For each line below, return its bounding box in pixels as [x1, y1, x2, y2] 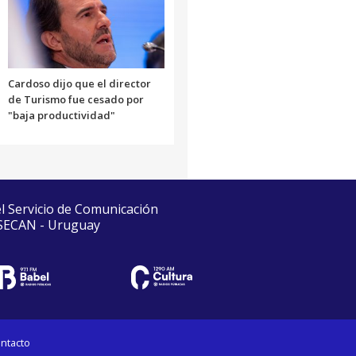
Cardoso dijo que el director [7, 76, 151, 91]
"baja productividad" [7, 108, 115, 123]
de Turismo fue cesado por [7, 92, 144, 107]
